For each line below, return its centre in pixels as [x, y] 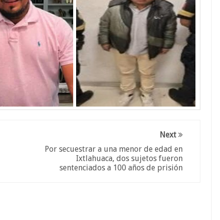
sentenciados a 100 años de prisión [121, 168]
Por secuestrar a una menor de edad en [114, 149]
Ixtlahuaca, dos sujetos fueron [130, 158]
